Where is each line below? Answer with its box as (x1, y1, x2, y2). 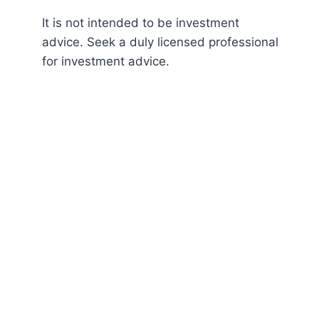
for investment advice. (42, 54, 170, 69)
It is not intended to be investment (42, 16, 240, 31)
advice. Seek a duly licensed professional (42, 35, 279, 50)
